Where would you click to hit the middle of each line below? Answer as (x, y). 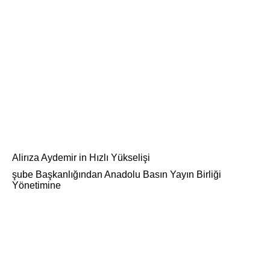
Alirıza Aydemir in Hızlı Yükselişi (81, 158)
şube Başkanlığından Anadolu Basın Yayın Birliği (117, 175)
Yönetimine (36, 186)
